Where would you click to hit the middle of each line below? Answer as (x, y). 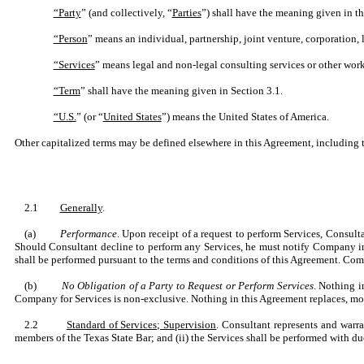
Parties (186, 13)
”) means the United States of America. (245, 117)
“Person (70, 39)
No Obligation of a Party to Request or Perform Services (187, 286)
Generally (81, 208)
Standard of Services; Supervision (141, 325)
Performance (88, 234)
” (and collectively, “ (126, 13)
